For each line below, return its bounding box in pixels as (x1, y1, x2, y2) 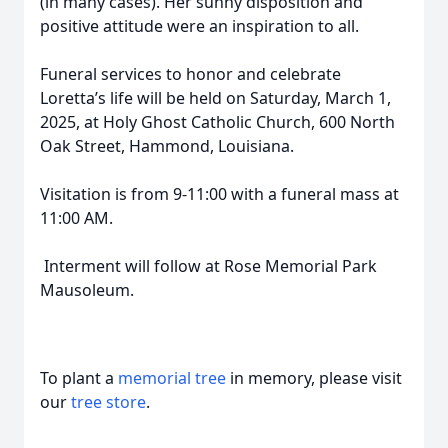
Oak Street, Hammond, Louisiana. (40, 135, 294, 157)
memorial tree (118, 367, 226, 389)
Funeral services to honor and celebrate (40, 63, 341, 85)
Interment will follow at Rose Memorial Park (40, 255, 377, 277)
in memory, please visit (226, 367, 402, 389)
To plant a (40, 367, 118, 389)
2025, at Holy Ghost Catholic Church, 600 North (40, 111, 395, 133)
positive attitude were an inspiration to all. (40, 15, 359, 37)
